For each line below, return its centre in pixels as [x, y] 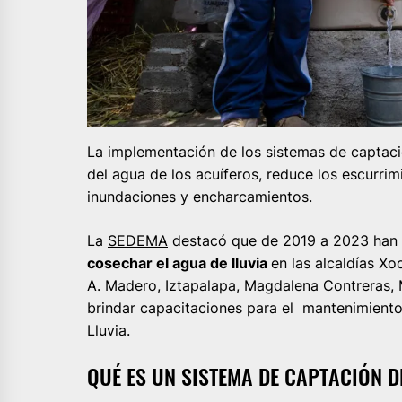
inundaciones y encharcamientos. [200, 196]
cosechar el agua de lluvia [179, 262]
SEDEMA [138, 240]
